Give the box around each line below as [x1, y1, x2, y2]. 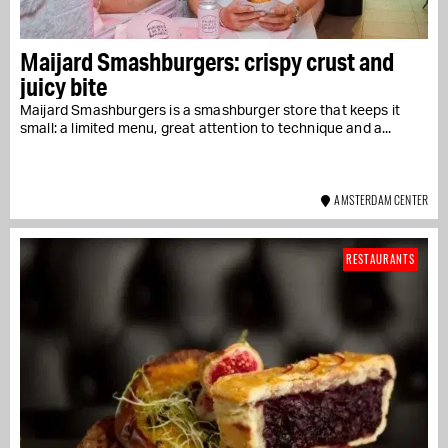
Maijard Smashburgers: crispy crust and [20, 45, 394, 77]
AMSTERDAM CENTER [330, 190, 428, 208]
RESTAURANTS [346, 250, 415, 267]
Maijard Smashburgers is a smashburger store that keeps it [20, 103, 401, 118]
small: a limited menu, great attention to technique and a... [20, 121, 392, 136]
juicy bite [20, 70, 107, 102]
